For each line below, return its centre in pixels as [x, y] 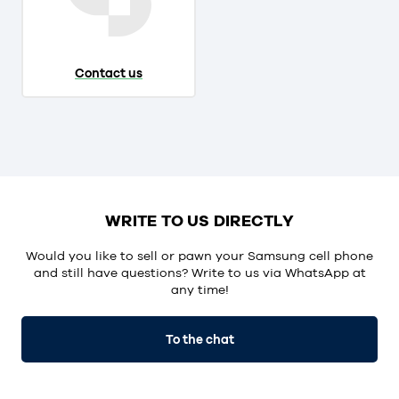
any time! [199, 289]
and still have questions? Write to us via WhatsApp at [199, 272]
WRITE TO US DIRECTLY [199, 220]
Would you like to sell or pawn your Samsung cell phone [199, 255]
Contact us [109, 73]
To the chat [199, 339]
